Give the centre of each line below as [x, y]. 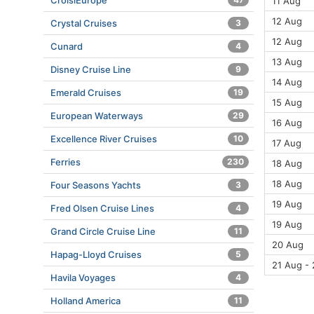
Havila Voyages [83, 278]
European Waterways [97, 116]
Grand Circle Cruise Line [103, 231]
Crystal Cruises [84, 23]
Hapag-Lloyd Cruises [96, 254]
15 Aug [287, 102]
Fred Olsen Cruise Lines [102, 208]
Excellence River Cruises [104, 139]
